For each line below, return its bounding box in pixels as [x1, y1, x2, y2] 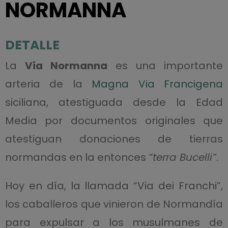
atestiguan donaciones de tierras [5, 132, 223, 146]
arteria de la [5, 77, 92, 91]
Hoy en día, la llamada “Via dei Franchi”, [5, 179, 223, 193]
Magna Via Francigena [92, 77, 223, 91]
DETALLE [5, 36, 60, 54]
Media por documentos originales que [5, 113, 223, 128]
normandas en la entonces [5, 150, 149, 164]
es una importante [107, 59, 223, 73]
